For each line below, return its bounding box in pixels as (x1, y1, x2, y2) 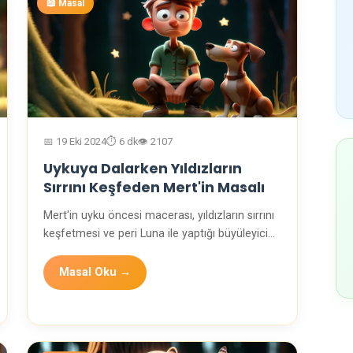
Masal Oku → (59, 266, 131, 280)
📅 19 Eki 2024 (43, 136, 106, 148)
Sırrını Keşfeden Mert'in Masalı (43, 178, 265, 198)
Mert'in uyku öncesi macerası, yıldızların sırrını (43, 209, 274, 223)
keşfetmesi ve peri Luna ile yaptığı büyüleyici (43, 227, 268, 241)
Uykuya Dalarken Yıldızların (43, 159, 242, 179)
